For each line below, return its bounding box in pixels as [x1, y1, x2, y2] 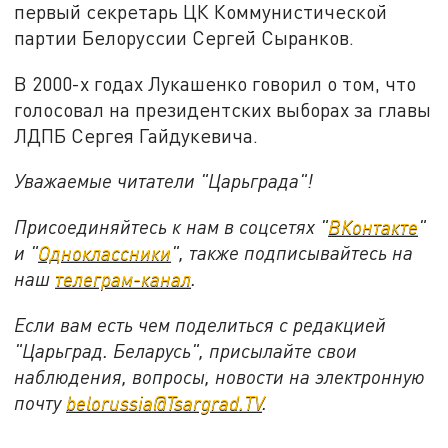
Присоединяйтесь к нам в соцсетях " [14, 214, 329, 238]
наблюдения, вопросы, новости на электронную [14, 364, 426, 388]
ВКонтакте [328, 214, 419, 238]
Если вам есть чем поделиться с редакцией [14, 312, 387, 336]
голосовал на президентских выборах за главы [14, 97, 432, 121]
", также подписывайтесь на [171, 240, 414, 264]
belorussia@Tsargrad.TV [66, 390, 263, 414]
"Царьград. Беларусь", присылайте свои [14, 338, 358, 362]
